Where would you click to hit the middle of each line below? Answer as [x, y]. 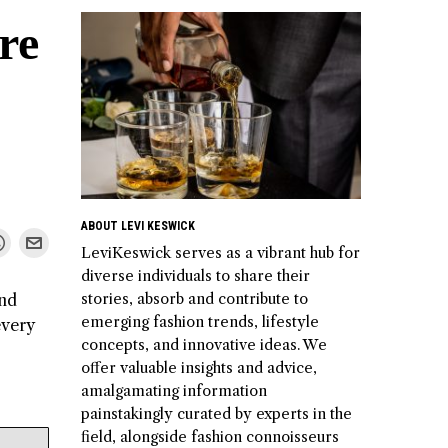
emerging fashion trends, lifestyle [200, 321]
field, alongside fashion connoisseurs [210, 436]
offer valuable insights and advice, [199, 367]
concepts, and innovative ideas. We [204, 344]
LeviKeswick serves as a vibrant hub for [220, 252]
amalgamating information [174, 390]
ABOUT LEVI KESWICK [138, 225]
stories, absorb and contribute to [194, 298]
